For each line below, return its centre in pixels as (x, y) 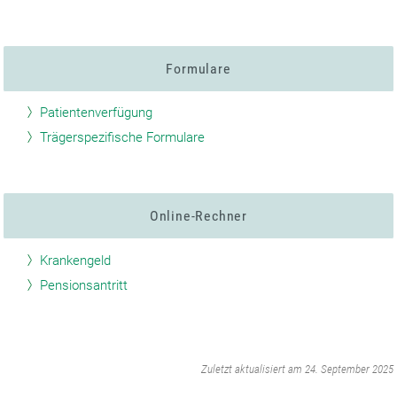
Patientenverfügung (97, 113)
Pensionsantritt (84, 285)
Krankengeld (76, 260)
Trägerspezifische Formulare (123, 138)
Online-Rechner (198, 216)
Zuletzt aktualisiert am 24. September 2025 (297, 369)
